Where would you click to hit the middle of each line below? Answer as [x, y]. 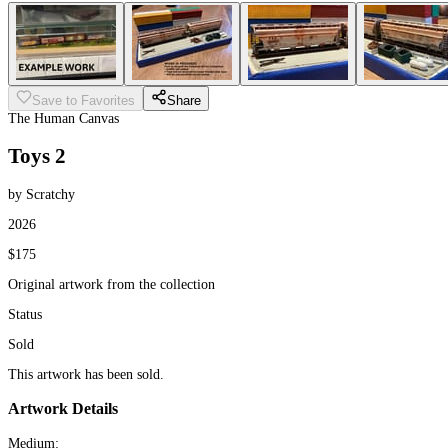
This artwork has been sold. [86, 374]
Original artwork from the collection [111, 284]
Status [25, 314]
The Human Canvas [63, 118]
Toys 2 [37, 156]
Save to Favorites [83, 100]
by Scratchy [41, 194]
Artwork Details [63, 409]
